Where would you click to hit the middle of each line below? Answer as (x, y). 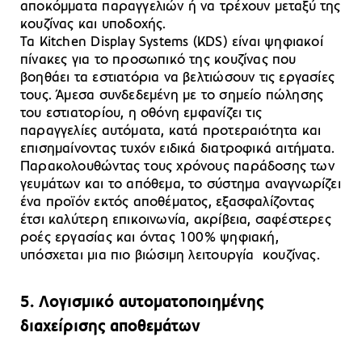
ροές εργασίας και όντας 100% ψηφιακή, (149, 238)
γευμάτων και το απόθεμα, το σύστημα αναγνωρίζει (181, 185)
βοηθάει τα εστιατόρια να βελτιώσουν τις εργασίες (178, 78)
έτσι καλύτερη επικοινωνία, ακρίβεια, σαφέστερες (176, 221)
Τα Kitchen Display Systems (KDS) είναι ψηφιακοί (172, 43)
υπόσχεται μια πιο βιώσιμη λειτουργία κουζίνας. (170, 256)
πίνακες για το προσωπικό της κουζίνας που (158, 61)
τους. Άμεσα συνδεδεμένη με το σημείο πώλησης (172, 96)
